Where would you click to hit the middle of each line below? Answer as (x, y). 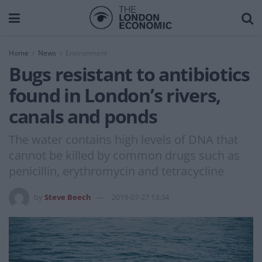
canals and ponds (83, 116)
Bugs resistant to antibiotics (129, 74)
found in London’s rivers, (115, 95)
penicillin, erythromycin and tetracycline (116, 171)
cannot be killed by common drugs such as (124, 155)
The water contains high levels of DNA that (123, 139)
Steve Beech (68, 197)
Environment (86, 53)
